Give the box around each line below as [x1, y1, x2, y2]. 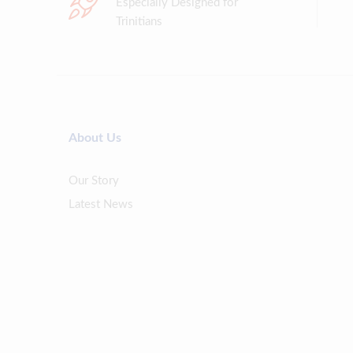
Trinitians [116, 15, 162, 28]
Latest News [69, 198, 133, 210]
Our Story [69, 174, 119, 187]
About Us [69, 131, 121, 144]
